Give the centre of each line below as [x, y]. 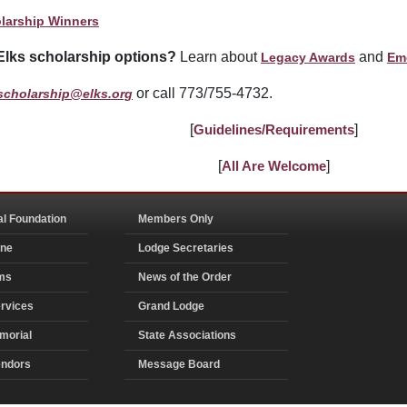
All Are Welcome [274, 165]
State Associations [187, 335]
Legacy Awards [308, 57]
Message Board [179, 364]
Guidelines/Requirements [274, 129]
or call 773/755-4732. [203, 93]
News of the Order [185, 277]
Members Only [176, 218]
